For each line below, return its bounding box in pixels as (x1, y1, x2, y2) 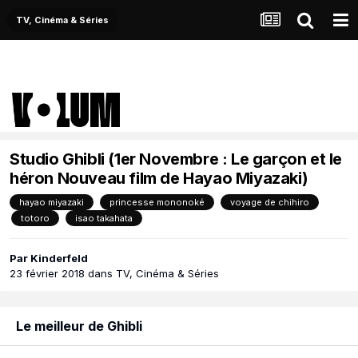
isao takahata (75, 213, 133, 225)
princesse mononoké (109, 197, 205, 209)
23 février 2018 (10, 267, 85, 280)
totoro (21, 213, 50, 225)
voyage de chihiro (230, 197, 309, 209)
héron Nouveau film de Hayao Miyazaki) (10, 169, 308, 189)
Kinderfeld (30, 252, 88, 265)
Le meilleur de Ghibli (16, 318, 149, 335)
